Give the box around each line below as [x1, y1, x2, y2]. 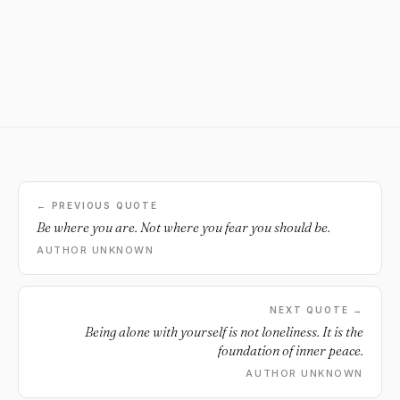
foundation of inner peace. [218, 342, 363, 359]
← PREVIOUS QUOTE [37, 200, 158, 211]
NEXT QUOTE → [270, 304, 363, 315]
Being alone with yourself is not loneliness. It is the [85, 323, 363, 340]
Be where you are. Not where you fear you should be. [37, 219, 330, 236]
